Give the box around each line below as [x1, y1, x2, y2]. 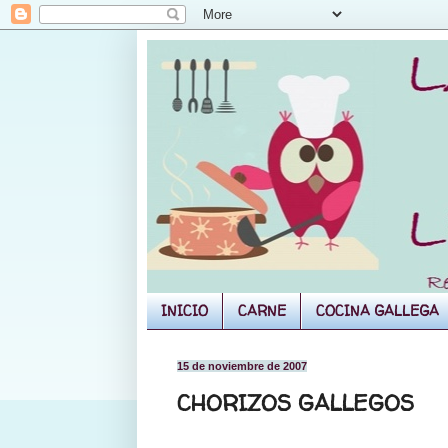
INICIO [161, 301, 208, 321]
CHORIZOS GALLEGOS [177, 388, 414, 419]
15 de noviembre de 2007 [177, 359, 307, 372]
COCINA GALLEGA [316, 301, 439, 321]
